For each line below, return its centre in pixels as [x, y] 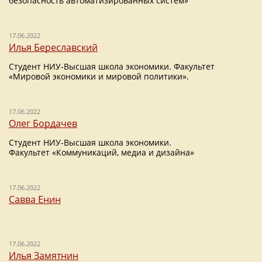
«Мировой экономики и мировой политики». [99, 76]
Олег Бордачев [43, 123]
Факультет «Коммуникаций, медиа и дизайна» [101, 152]
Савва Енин [35, 199]
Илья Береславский [53, 47]
